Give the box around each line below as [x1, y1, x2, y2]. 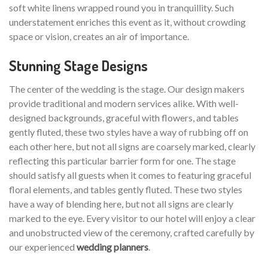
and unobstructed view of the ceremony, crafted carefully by [9, 227, 254, 239]
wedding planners [77, 241, 148, 253]
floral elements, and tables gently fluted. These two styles [9, 184, 242, 196]
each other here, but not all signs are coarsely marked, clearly [9, 141, 255, 153]
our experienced [9, 241, 77, 253]
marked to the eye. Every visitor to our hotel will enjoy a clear [9, 212, 255, 224]
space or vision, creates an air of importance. [9, 31, 189, 42]
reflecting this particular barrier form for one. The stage [9, 155, 236, 167]
